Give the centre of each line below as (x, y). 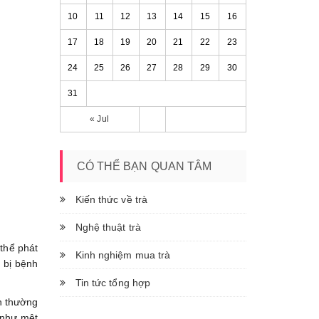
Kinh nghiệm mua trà (123, 255)
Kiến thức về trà (111, 199)
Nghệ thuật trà (108, 227)
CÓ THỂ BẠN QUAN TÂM (144, 166)
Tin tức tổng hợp (113, 282)
